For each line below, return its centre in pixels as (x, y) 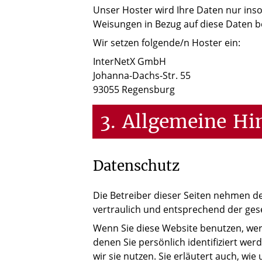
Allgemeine (174, 121)
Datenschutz (136, 166)
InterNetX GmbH (130, 62)
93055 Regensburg (134, 90)
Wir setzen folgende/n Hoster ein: (167, 43)
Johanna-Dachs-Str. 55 (142, 76)
